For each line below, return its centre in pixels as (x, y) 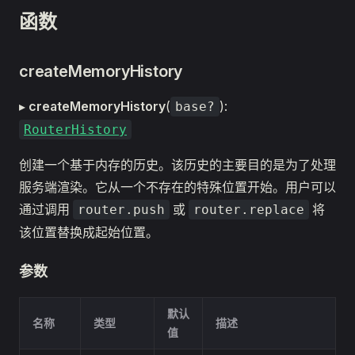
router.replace (249, 210)
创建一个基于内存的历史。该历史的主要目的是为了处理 (177, 165)
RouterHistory (75, 130)
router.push (121, 210)
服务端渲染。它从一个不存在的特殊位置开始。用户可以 (177, 187)
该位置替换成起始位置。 (89, 232)
